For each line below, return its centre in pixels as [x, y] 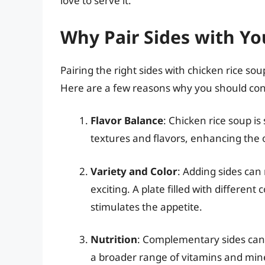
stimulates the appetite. [146, 206]
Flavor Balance [127, 121]
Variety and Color [134, 171]
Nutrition [114, 240]
